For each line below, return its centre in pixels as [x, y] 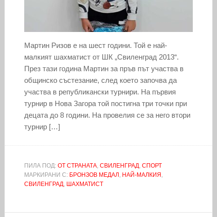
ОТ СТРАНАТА [77, 165]
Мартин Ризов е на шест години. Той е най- [95, 45]
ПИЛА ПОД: [41, 165]
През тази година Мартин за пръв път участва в [104, 68]
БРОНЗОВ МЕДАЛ [94, 175]
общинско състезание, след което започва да [100, 80]
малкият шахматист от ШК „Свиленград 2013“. [101, 57]
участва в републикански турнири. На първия [100, 92]
